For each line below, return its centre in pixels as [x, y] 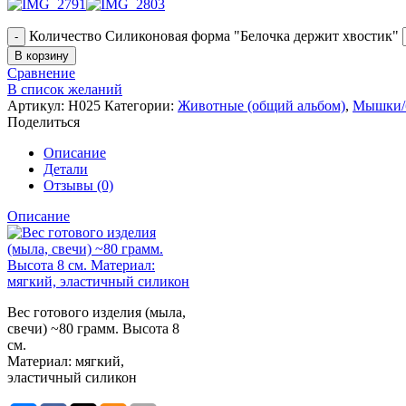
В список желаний [65, 89]
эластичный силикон [72, 377]
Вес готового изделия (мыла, [97, 312]
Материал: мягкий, [66, 361]
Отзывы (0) [78, 185]
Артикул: [38, 105]
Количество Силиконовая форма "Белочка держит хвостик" [214, 35]
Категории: [141, 105]
